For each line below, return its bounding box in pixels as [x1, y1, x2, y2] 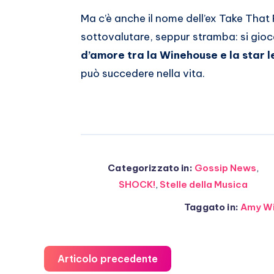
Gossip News [194, 162, 256, 174]
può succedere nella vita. [81, 67, 205, 80]
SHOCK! [119, 179, 155, 190]
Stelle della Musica [160, 179, 248, 190]
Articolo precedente [57, 253, 158, 265]
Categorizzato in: [108, 162, 193, 174]
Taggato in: [184, 201, 239, 213]
